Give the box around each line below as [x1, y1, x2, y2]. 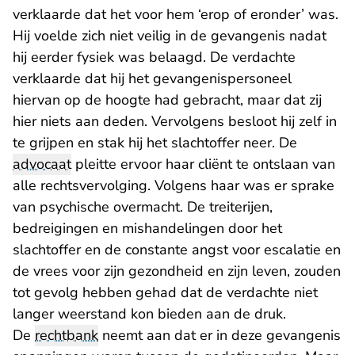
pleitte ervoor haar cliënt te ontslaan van [71, 155, 335, 174]
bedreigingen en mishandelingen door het [13, 219, 282, 239]
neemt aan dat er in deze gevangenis [98, 326, 341, 345]
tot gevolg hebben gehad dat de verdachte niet [13, 283, 318, 303]
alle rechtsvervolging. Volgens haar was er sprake [13, 176, 334, 196]
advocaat [13, 155, 71, 174]
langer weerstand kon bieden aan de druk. [13, 304, 286, 324]
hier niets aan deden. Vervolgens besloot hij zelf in [13, 112, 337, 132]
